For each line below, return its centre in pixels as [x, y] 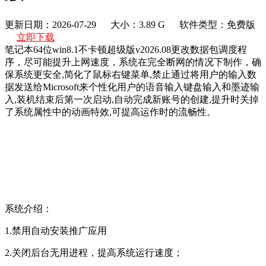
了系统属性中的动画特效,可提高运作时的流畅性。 [110, 112]
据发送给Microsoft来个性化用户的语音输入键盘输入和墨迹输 [132, 87]
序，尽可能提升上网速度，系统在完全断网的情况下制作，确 [133, 62]
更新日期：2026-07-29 [50, 24]
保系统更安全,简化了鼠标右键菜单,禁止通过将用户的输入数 [131, 74]
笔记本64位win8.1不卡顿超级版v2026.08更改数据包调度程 [126, 49]
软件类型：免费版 [217, 24]
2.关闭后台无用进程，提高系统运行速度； [94, 252]
